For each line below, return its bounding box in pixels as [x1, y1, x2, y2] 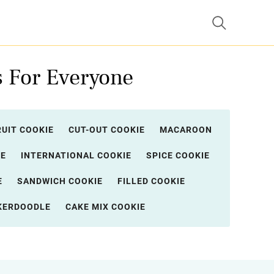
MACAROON [159, 125, 212, 135]
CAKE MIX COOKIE [65, 202, 146, 212]
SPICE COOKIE [146, 150, 210, 160]
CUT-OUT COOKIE [68, 125, 145, 135]
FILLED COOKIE [117, 176, 185, 186]
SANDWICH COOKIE [17, 176, 103, 186]
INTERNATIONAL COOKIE [21, 150, 131, 160]
